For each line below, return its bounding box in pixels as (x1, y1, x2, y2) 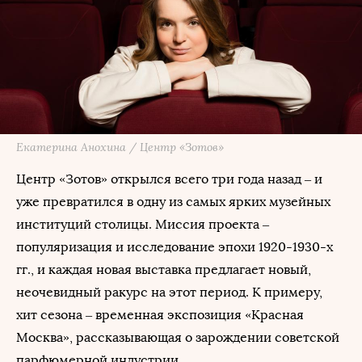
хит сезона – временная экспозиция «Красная (16, 307, 304, 322)
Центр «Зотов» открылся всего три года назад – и (16, 171, 322, 187)
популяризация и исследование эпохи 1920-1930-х (16, 239, 333, 255)
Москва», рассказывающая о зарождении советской (16, 330, 339, 345)
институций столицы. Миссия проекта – (16, 217, 269, 232)
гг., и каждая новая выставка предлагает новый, (16, 262, 311, 277)
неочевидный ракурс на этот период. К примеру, (16, 284, 322, 300)
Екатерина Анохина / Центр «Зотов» (16, 140, 224, 154)
